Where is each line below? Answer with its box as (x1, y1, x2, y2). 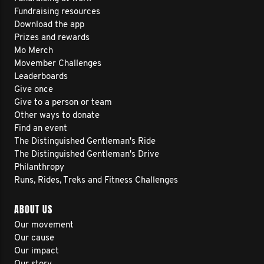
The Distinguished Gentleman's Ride (14, 137, 156, 146)
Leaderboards (14, 72, 68, 81)
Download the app (14, 21, 84, 29)
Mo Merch (14, 47, 53, 55)
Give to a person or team (14, 98, 112, 107)
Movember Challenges (14, 60, 101, 68)
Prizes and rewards (14, 34, 90, 42)
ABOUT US (14, 203, 52, 216)
